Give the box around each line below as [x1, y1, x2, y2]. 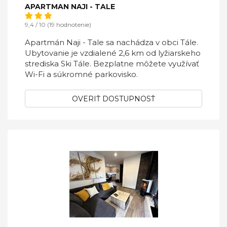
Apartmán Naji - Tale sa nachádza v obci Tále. [25, 37, 198, 47]
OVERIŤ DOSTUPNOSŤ [72, 94, 155, 103]
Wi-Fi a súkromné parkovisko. [25, 69, 138, 79]
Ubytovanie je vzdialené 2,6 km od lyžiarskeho [25, 48, 201, 58]
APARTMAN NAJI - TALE [25, 2, 115, 11]
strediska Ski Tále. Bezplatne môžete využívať [25, 59, 199, 68]
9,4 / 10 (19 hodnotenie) [25, 21, 91, 28]
